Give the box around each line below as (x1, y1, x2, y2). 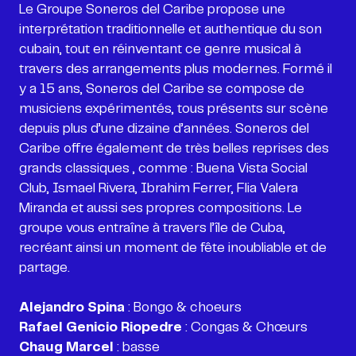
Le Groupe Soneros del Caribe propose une (19, 3, 285, 16)
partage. (19, 261, 70, 274)
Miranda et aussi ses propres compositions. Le (19, 202, 302, 215)
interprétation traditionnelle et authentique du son (19, 23, 322, 36)
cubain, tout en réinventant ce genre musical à (19, 43, 301, 56)
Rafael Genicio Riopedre (19, 321, 182, 334)
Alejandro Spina (19, 301, 125, 314)
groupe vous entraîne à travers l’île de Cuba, (19, 222, 285, 234)
